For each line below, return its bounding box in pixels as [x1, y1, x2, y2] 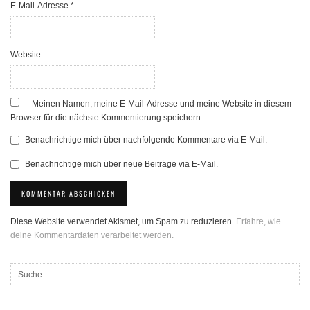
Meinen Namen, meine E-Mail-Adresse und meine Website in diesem [32, 99, 291, 109]
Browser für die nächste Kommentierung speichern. [10, 113, 203, 123]
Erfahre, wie [236, 217, 281, 227]
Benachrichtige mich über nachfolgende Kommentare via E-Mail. [25, 135, 267, 145]
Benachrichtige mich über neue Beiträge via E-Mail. [25, 159, 218, 170]
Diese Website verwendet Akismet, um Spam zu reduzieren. [10, 217, 236, 227]
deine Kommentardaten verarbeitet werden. [10, 230, 174, 241]
